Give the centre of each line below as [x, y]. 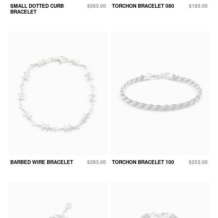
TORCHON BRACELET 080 [143, 6]
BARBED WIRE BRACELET [42, 162]
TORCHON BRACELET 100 [143, 162]
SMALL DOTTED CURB [37, 6]
